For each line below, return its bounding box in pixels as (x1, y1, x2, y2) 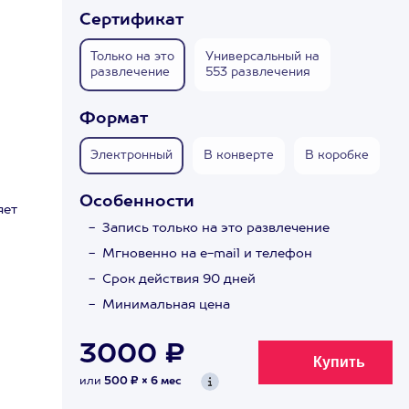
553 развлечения (205, 67, 310, 79)
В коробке (305, 150, 369, 162)
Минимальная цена (102, 299, 230, 311)
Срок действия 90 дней (102, 273, 256, 286)
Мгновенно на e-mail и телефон (102, 247, 312, 260)
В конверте (204, 150, 274, 162)
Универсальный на (205, 51, 320, 63)
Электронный (90, 150, 173, 162)
